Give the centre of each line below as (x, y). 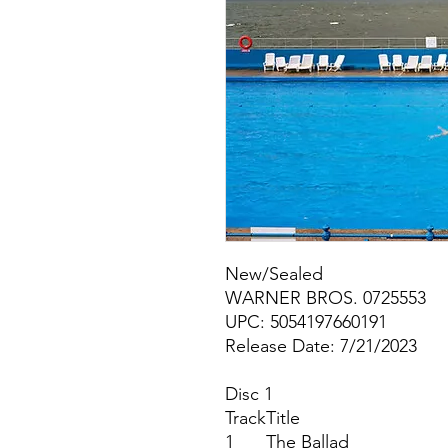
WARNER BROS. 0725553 (325, 298)
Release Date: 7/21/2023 (321, 346)
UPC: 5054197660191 (306, 322)
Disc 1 (249, 394)
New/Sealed (274, 274)
